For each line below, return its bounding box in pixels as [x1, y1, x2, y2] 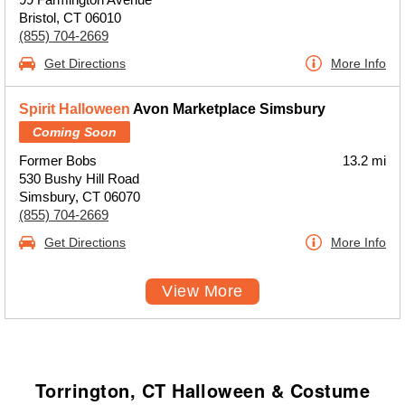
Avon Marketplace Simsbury [130, 101, 325, 117]
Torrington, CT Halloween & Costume [34, 377, 371, 403]
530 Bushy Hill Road [19, 171, 139, 186]
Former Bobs [19, 153, 97, 168]
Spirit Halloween [19, 101, 130, 117]
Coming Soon [33, 125, 117, 139]
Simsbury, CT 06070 [19, 189, 140, 204]
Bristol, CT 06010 [19, 10, 121, 25]
